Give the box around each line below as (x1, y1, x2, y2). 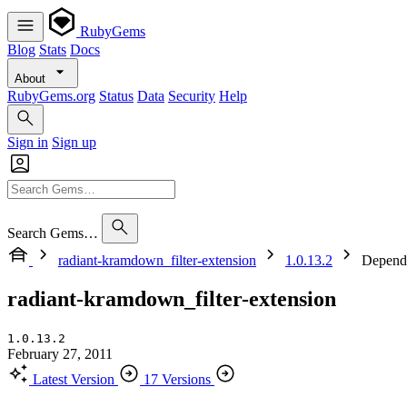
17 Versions (144, 371, 211, 387)
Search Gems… (7, 225, 98, 241)
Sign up (52, 134, 96, 150)
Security (168, 88, 215, 104)
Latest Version (33, 371, 114, 387)
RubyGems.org (7, 88, 95, 104)
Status (99, 88, 134, 104)
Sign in (7, 134, 48, 150)
